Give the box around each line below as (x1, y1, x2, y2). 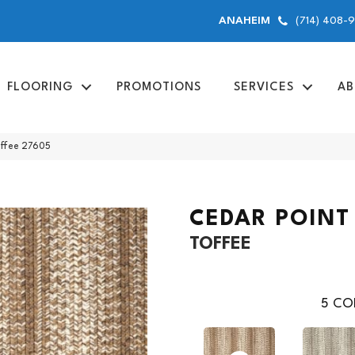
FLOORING (6, 81, 73, 94)
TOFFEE (189, 235, 251, 253)
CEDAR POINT (189, 208, 350, 231)
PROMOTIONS (116, 81, 201, 94)
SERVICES (233, 81, 294, 94)
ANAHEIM (219, 14, 271, 26)
